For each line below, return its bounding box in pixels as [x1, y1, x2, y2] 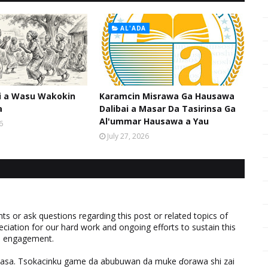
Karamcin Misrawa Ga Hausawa [99, 90, 234, 102]
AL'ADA [120, 23, 147, 32]
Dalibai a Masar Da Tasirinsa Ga [99, 102, 236, 114]
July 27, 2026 [106, 130, 149, 141]
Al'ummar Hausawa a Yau [99, 115, 209, 127]
